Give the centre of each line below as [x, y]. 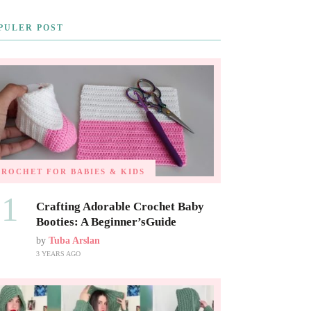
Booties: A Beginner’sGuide [106, 222]
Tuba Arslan [74, 241]
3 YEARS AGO [58, 254]
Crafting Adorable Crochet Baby [120, 207]
